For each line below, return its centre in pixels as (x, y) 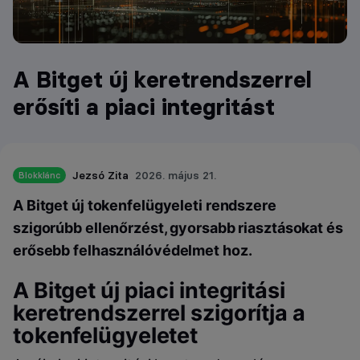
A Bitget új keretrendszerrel (162, 80)
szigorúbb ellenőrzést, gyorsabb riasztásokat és (178, 227)
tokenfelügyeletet (106, 336)
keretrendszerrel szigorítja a (159, 313)
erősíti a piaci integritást (144, 107)
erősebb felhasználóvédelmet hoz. (133, 250)
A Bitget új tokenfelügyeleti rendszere (145, 205)
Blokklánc (40, 176)
